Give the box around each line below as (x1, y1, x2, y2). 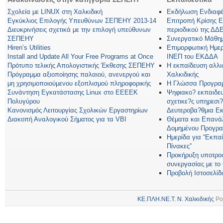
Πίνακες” (167, 142, 192, 150)
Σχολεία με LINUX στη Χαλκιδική (7, 8, 103, 16)
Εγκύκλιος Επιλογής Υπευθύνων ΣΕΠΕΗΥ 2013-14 (7, 17, 156, 25)
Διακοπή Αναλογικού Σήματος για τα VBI (7, 115, 126, 123)
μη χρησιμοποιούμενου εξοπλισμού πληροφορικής (7, 80, 151, 88)
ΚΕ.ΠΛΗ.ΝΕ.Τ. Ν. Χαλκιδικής (137, 196, 214, 203)
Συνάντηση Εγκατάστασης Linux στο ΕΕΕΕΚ (7, 89, 138, 97)
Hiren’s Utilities (7, 44, 51, 52)
